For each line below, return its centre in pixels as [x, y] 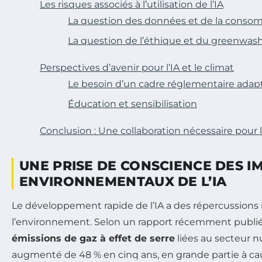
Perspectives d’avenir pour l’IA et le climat [137, 67]
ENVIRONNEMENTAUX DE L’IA [123, 181]
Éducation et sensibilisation [132, 104]
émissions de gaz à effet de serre [93, 238]
